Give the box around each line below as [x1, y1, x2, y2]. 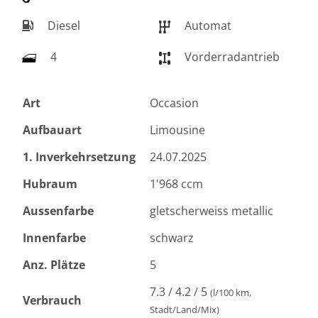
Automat [182, 18, 231, 34]
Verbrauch [23, 292, 82, 309]
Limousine [150, 122, 205, 138]
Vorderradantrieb [182, 49, 280, 65]
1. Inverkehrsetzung [23, 149, 136, 165]
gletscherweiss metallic [150, 203, 273, 219]
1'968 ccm [150, 176, 203, 192]
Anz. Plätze [23, 257, 85, 273]
